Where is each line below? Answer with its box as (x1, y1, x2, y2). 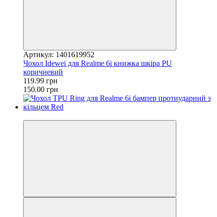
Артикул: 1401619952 (23, 50, 94, 59)
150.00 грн (23, 85, 58, 93)
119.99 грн (23, 76, 58, 85)
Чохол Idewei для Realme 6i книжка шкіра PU (23, 59, 172, 67)
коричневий (23, 67, 63, 76)
